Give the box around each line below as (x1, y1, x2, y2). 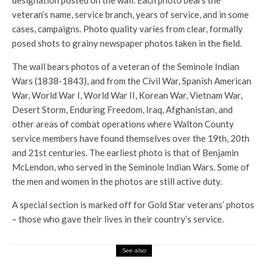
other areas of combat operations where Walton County (12, 118, 234, 129)
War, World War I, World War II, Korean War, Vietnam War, (12, 90, 242, 100)
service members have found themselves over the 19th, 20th (12, 133, 249, 144)
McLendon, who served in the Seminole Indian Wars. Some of (12, 162, 249, 172)
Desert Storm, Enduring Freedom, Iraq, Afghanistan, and (12, 104, 233, 115)
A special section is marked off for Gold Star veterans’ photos (12, 199, 254, 210)
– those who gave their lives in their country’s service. (12, 214, 224, 224)
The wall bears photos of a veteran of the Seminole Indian (12, 61, 239, 72)
